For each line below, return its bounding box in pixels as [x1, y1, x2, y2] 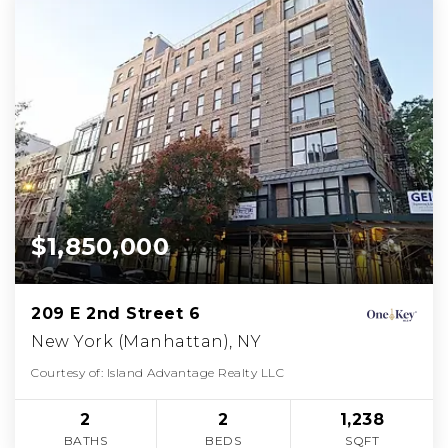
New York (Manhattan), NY [31, 331, 261, 351]
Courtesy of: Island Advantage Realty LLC [31, 364, 284, 380]
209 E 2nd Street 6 [31, 303, 200, 323]
